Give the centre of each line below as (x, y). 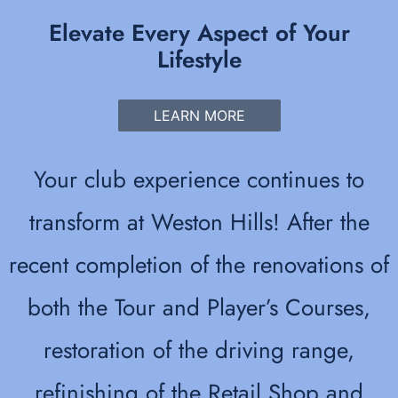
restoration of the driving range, (199, 350)
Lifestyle (199, 60)
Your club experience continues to (199, 180)
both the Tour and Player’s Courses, (199, 308)
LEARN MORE (199, 116)
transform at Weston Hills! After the (199, 223)
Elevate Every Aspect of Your (199, 33)
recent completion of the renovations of (199, 265)
